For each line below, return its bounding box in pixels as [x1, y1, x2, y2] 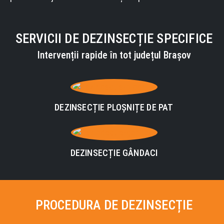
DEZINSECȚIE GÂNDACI [70, 147, 158, 158]
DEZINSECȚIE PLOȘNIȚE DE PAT [54, 102, 173, 112]
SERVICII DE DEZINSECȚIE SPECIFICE [15, 31, 213, 46]
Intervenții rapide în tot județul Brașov [37, 49, 191, 61]
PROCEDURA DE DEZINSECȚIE [35, 197, 193, 212]
